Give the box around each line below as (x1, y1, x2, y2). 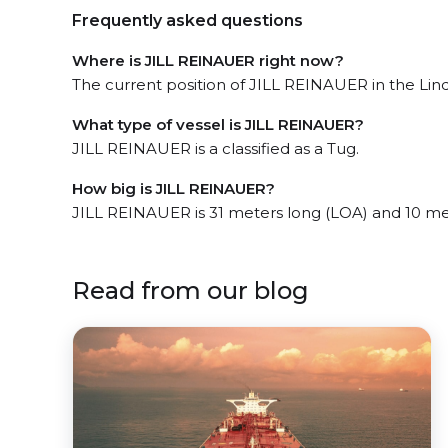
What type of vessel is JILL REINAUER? (72, 115, 364, 134)
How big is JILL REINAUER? (72, 179, 275, 198)
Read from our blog (72, 276, 309, 305)
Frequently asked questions (72, 11, 303, 30)
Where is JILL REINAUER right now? (72, 51, 344, 70)
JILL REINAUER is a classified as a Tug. (72, 139, 359, 158)
